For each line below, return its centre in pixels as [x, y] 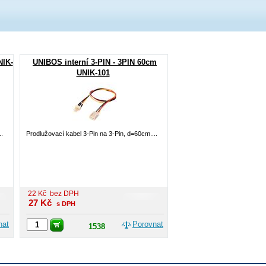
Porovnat [148, 224]
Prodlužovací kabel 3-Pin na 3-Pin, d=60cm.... [92, 134]
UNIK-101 [93, 73]
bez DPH [64, 194]
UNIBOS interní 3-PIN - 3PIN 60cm [95, 62]
